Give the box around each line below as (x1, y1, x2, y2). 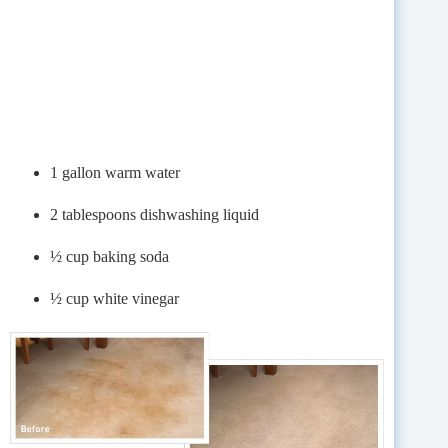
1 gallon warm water (50, 163, 180, 181)
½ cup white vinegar (50, 289, 179, 307)
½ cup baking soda (50, 247, 169, 265)
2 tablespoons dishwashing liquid (50, 205, 259, 223)
